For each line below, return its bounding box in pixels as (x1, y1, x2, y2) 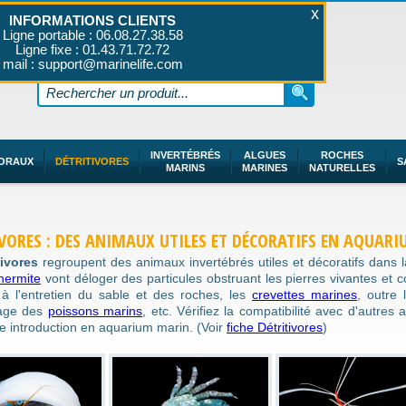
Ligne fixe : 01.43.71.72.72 (15, 42, 169, 57)
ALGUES (244, 150, 285, 160)
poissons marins (47, 304, 143, 318)
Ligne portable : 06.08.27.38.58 (2, 27, 183, 43)
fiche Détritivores (227, 320, 323, 334)
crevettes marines (252, 287, 357, 302)
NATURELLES (309, 162, 375, 173)
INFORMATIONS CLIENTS (9, 13, 176, 28)
